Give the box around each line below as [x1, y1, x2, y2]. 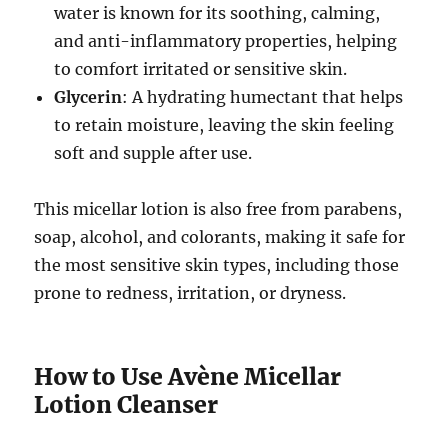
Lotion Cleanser [34, 390, 219, 420]
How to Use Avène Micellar [34, 362, 342, 392]
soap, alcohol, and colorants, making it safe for [34, 227, 406, 248]
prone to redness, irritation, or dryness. [34, 283, 347, 304]
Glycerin [54, 87, 123, 108]
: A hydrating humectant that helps [122, 87, 404, 108]
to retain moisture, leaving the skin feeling [54, 115, 395, 136]
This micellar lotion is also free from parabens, [34, 199, 403, 220]
